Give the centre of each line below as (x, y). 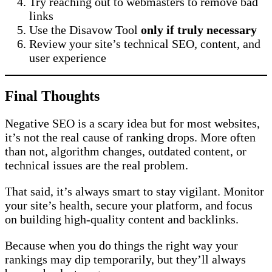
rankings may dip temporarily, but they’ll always (125, 260)
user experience (68, 58)
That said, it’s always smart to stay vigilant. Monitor (134, 192)
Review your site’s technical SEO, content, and (145, 44)
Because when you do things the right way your (121, 246)
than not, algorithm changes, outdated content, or (126, 151)
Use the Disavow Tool (85, 30)
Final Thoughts (52, 96)
